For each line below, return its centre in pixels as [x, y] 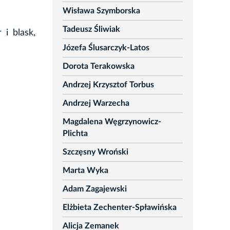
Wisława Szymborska [101, 11]
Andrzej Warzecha [96, 103]
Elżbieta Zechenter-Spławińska [119, 208]
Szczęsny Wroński [95, 152]
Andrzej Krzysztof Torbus [108, 85]
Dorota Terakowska [98, 66]
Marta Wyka [85, 171]
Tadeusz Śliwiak [91, 30]
